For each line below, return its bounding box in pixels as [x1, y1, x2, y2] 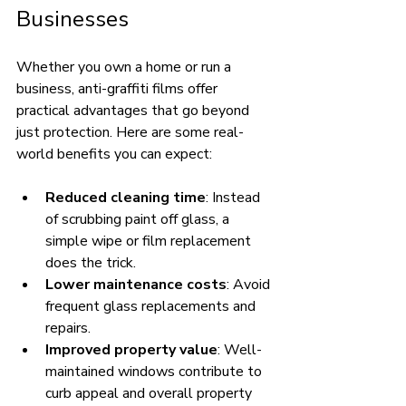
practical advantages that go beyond [16, 100, 253, 121]
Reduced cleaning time [45, 187, 206, 208]
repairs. [45, 317, 91, 338]
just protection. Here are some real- [16, 121, 244, 142]
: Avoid [227, 274, 274, 295]
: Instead [206, 187, 264, 208]
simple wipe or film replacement [45, 230, 255, 251]
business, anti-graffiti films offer [16, 78, 221, 99]
